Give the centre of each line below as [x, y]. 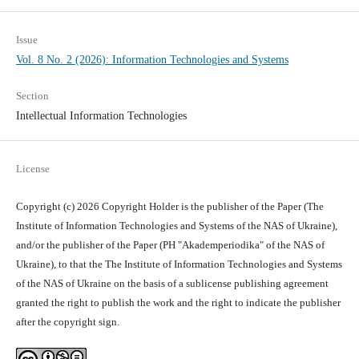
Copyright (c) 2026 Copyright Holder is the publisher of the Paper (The [169, 207]
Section [32, 96]
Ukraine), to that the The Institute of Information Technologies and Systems [179, 264]
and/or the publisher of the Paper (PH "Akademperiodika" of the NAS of [170, 245]
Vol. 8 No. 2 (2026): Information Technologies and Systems [152, 60]
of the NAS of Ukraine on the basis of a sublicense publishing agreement [172, 284]
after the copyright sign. [67, 322]
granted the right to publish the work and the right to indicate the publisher [178, 303]
